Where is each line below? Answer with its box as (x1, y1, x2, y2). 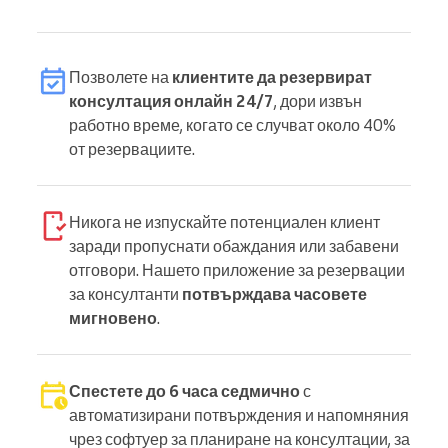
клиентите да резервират (172, 66, 372, 87)
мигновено (69, 307, 157, 328)
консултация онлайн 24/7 (69, 90, 274, 111)
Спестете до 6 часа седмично (69, 380, 300, 401)
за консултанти (69, 283, 182, 304)
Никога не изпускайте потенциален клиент (69, 211, 380, 232)
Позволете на (69, 66, 172, 87)
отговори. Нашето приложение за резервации (69, 259, 405, 280)
